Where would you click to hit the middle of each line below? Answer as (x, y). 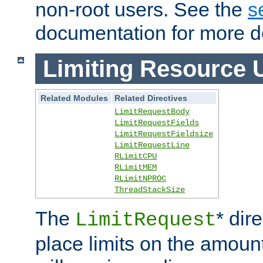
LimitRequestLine (152, 145)
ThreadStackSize (150, 190)
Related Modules (75, 98)
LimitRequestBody (152, 112)
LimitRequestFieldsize (164, 134)
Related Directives (151, 98)
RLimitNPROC (141, 179)
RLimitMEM (136, 168)
